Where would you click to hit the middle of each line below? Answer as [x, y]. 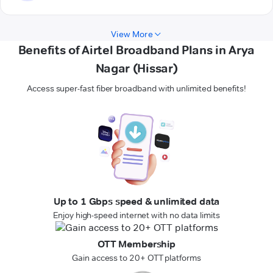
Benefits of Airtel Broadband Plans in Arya [136, 50]
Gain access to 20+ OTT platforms [136, 258]
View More [132, 34]
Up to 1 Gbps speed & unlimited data [136, 202]
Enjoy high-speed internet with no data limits [136, 215]
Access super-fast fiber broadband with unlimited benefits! [136, 89]
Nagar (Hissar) [136, 69]
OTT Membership [136, 244]
